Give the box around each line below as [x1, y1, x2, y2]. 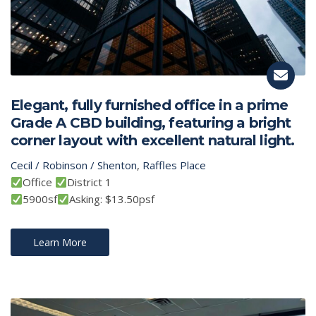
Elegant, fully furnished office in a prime [11, 97, 288, 114]
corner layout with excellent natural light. [11, 132, 295, 150]
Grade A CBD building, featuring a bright [11, 114, 291, 132]
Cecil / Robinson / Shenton [11, 158, 137, 173]
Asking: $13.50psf [69, 192, 155, 207]
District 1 [67, 175, 112, 190]
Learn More [33, 236, 87, 250]
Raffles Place [142, 158, 206, 173]
